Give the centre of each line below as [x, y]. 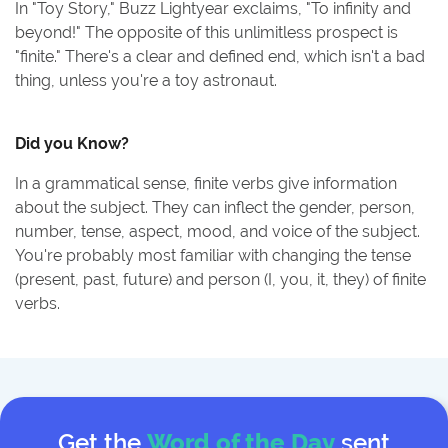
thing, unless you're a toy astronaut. [146, 80]
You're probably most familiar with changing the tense [213, 255]
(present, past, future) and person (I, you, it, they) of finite [220, 279]
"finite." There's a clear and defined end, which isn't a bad [220, 56]
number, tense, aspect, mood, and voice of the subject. [217, 231]
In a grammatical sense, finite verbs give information [206, 183]
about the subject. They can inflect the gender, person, [215, 207]
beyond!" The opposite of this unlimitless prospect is [206, 32]
